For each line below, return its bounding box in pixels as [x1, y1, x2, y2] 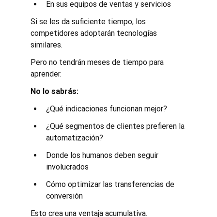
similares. [30, 40, 62, 49]
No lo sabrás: [30, 86, 78, 96]
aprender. [30, 69, 62, 78]
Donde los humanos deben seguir [46, 150, 160, 160]
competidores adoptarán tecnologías [30, 28, 159, 38]
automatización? [46, 133, 103, 142]
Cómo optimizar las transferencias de [46, 179, 176, 189]
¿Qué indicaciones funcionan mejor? [46, 104, 167, 113]
